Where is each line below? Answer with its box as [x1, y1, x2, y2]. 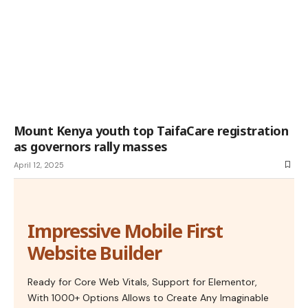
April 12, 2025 [14, 159, 64, 170]
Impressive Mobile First [27, 217, 223, 243]
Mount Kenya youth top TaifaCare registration [14, 122, 289, 139]
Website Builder [27, 239, 162, 265]
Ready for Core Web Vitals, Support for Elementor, [27, 275, 257, 288]
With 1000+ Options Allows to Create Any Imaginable [27, 291, 269, 304]
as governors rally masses [14, 137, 168, 155]
